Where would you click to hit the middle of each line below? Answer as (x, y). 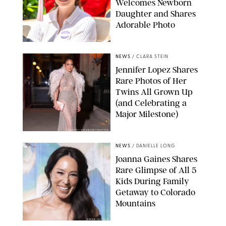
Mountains (135, 203)
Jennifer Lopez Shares (157, 69)
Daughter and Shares (156, 13)
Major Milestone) (147, 114)
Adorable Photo (145, 24)
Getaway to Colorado (155, 192)
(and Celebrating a (151, 103)
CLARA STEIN (152, 56)
